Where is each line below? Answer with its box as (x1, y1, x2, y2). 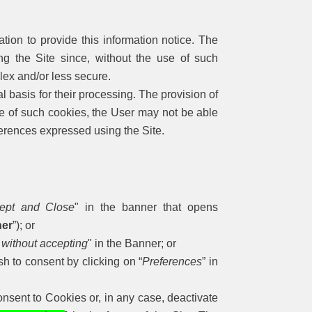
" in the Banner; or (88, 237, 177, 249)
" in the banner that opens (75, 201, 219, 213)
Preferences (142, 255, 203, 267)
